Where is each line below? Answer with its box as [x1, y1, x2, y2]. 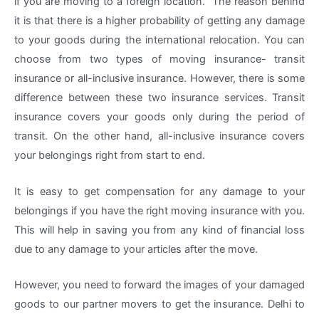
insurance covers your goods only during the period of [14, 110, 305, 124]
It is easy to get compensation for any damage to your [14, 184, 305, 198]
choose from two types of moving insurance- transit [14, 53, 305, 66]
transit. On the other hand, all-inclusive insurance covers [14, 130, 305, 143]
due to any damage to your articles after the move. [14, 242, 258, 256]
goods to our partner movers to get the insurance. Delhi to [14, 297, 305, 310]
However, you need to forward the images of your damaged [14, 278, 305, 291]
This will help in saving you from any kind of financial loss [14, 223, 305, 236]
